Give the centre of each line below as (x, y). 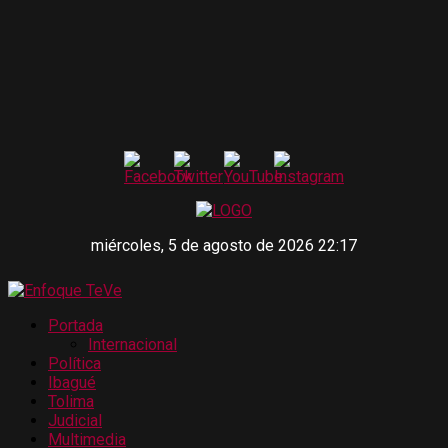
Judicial (75, 420)
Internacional (132, 344)
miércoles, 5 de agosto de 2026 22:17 (224, 245)
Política (74, 363)
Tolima (71, 401)
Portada (75, 325)
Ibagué (72, 382)
